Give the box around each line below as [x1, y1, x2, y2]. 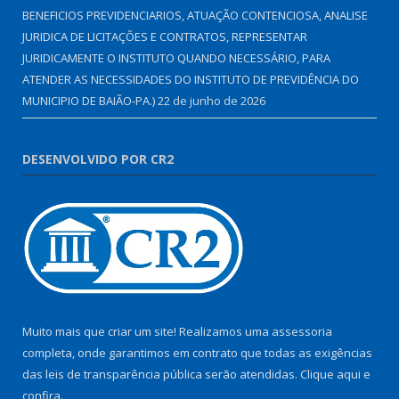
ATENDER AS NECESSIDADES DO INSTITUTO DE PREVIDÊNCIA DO [22, 71, 359, 88]
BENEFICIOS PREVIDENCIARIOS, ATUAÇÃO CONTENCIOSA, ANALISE [22, 7, 368, 24]
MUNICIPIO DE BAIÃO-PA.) [22, 93, 155, 110]
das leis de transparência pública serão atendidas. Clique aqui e [22, 366, 370, 383]
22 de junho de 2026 [158, 93, 265, 110]
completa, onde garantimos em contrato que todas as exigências [22, 345, 372, 362]
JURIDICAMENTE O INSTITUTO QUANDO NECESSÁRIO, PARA [22, 50, 330, 67]
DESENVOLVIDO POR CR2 [22, 151, 174, 168]
